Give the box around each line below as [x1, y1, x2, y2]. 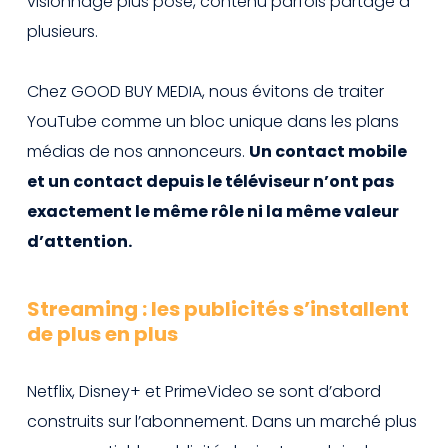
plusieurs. [27, 19, 98, 43]
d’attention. [27, 229, 132, 253]
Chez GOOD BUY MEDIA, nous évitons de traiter [27, 79, 384, 103]
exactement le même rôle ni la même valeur [27, 199, 399, 223]
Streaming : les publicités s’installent [27, 294, 409, 323]
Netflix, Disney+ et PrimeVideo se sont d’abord [27, 379, 381, 403]
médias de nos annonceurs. [27, 139, 249, 163]
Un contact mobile [249, 139, 407, 163]
